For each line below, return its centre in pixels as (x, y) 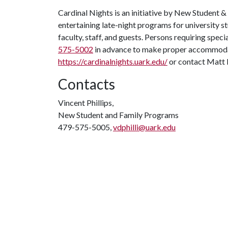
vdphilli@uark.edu (144, 127)
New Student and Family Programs (118, 115)
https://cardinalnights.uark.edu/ (113, 61)
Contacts (87, 84)
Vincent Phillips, (86, 103)
